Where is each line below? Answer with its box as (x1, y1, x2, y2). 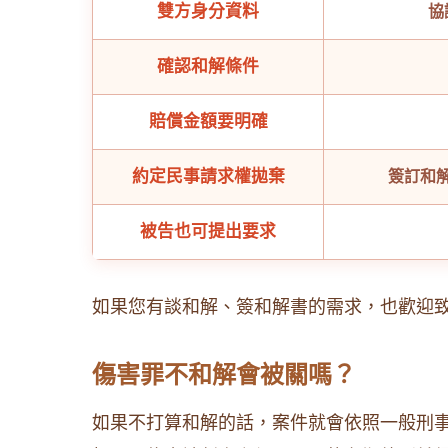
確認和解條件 (157, 57, 259, 76)
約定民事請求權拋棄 (131, 167, 285, 186)
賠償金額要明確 (148, 112, 268, 131)
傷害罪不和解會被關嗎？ (92, 361, 356, 388)
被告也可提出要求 (140, 222, 276, 241)
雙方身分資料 (157, 2, 259, 21)
